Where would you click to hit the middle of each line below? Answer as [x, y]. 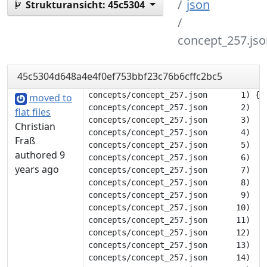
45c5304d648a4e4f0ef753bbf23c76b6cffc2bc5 [120, 76]
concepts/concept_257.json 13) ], [172, 245]
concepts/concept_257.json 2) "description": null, [172, 107]
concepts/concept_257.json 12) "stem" [172, 232]
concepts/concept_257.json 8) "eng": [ [172, 182]
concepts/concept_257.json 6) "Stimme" [172, 157]
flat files [33, 112]
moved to [51, 98]
